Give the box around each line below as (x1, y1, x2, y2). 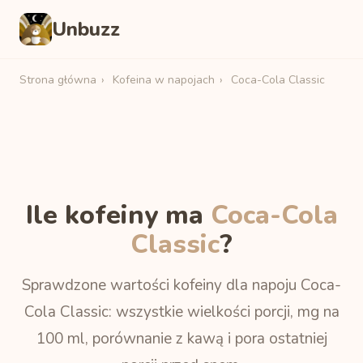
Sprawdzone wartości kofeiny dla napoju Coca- (22, 275, 341, 296)
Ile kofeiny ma (25, 198, 211, 233)
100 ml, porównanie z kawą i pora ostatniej (36, 328, 327, 349)
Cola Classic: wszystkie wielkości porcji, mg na (23, 301, 340, 322)
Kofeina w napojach (113, 72, 215, 88)
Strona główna (19, 72, 96, 88)
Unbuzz (52, 16, 120, 42)
